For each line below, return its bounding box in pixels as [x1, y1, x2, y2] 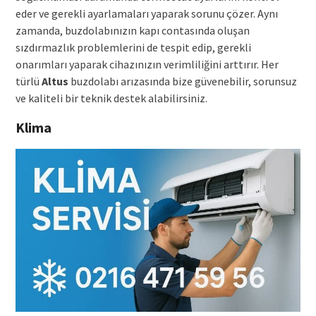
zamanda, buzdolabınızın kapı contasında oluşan [15, 23, 250, 38]
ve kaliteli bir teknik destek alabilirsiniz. [15, 91, 207, 106]
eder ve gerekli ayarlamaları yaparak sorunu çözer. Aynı [15, 6, 278, 21]
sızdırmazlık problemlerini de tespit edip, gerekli [15, 40, 251, 55]
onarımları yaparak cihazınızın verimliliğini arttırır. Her [15, 57, 279, 72]
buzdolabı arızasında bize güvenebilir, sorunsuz [68, 74, 297, 89]
